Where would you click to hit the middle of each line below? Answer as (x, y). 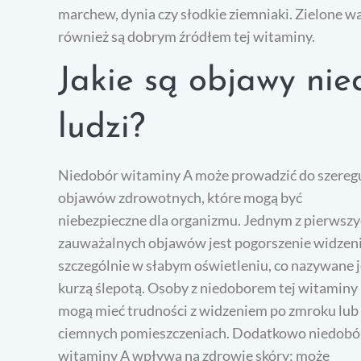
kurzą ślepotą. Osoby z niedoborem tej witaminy (208, 288)
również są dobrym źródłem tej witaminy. (187, 37)
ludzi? (102, 129)
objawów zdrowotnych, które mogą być (180, 198)
